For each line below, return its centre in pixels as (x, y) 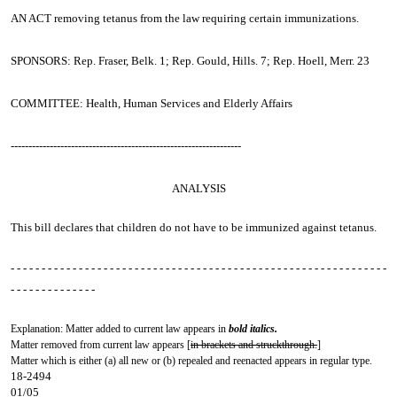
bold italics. (253, 329)
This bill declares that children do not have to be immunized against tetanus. (194, 227)
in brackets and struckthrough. (254, 345)
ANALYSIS (198, 188)
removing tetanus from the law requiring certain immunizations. (206, 18)
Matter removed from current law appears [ (101, 345)
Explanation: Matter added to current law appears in (120, 329)
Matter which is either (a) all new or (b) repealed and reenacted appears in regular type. (191, 361)
